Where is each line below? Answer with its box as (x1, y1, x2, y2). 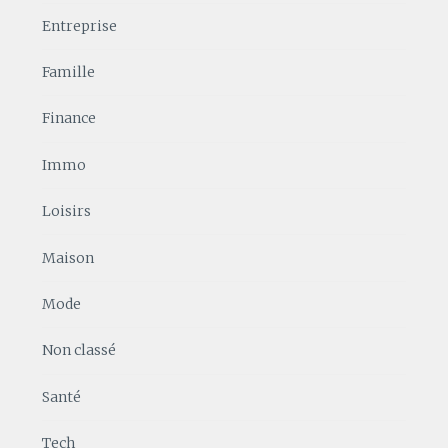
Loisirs (42, 202, 92, 221)
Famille (42, 63, 96, 82)
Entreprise (42, 16, 118, 35)
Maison (42, 248, 95, 267)
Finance (42, 109, 97, 128)
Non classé (42, 341, 117, 360)
